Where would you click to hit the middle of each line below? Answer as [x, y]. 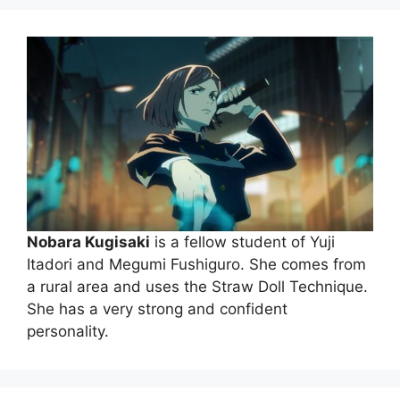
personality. [68, 332]
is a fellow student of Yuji [242, 242]
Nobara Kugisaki [88, 242]
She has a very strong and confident [157, 309]
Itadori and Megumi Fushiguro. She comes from [196, 265]
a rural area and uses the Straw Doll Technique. [197, 287]
